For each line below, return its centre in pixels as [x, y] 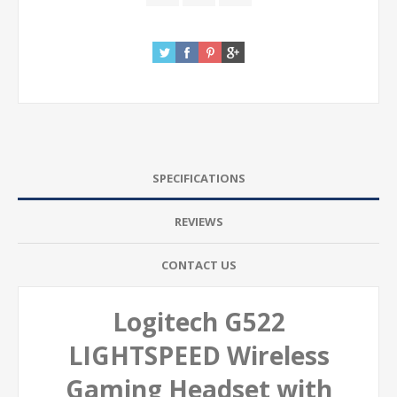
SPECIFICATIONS [198, 179]
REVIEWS [198, 222]
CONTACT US [198, 265]
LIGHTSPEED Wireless [198, 356]
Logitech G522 [198, 322]
